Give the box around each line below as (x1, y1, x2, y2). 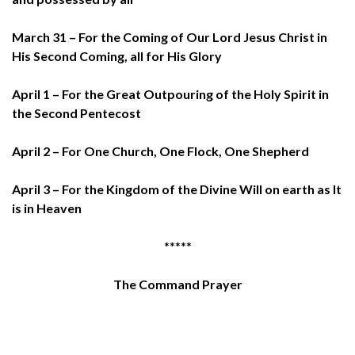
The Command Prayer (113, 276, 242, 292)
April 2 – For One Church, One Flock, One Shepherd (12, 143, 309, 158)
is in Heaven (12, 200, 82, 216)
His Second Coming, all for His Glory (12, 48, 222, 63)
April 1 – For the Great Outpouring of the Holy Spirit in (12, 86, 329, 101)
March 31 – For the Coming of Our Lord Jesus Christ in (12, 29, 327, 44)
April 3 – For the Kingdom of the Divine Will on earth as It (12, 181, 342, 197)
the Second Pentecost (12, 105, 141, 120)
